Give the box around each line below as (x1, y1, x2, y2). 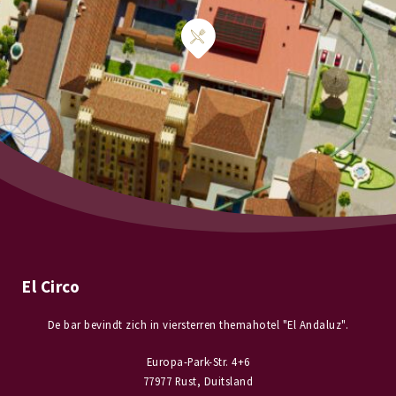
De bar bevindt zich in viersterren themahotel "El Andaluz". (47, 316, 349, 331)
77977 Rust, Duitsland (142, 373, 254, 388)
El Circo (22, 275, 80, 297)
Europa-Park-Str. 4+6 (146, 354, 250, 369)
